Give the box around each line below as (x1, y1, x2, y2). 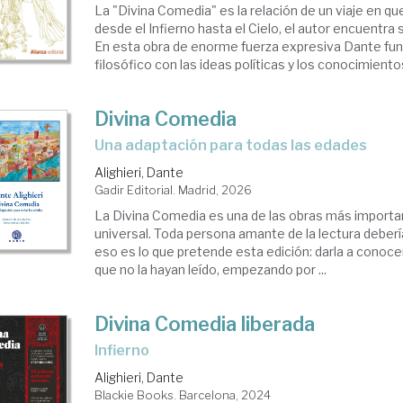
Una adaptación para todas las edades (104, 137, 368, 154)
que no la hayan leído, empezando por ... (94, 262, 327, 277)
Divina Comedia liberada (94, 312, 316, 336)
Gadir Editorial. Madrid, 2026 (94, 183, 253, 197)
